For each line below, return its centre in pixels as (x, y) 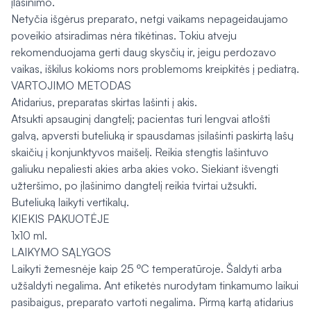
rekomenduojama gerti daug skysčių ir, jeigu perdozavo (144, 52)
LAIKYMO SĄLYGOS (61, 252)
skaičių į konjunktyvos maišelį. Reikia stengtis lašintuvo (140, 152)
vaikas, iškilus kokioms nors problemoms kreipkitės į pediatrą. (155, 69)
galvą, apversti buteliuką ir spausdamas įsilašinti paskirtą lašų (152, 135)
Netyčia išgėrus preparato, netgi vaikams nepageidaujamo (150, 19)
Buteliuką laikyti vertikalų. (70, 202)
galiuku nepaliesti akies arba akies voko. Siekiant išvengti (145, 169)
